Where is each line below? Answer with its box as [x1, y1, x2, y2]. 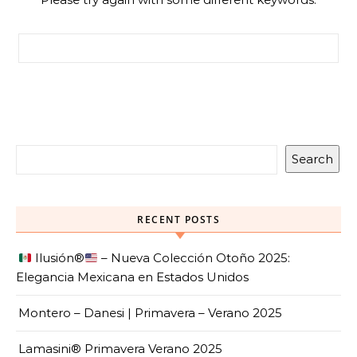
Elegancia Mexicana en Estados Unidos [16, 269, 249, 284]
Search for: [18, 34, 81, 49]
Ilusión [32, 250, 75, 265]
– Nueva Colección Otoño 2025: [98, 250, 291, 265]
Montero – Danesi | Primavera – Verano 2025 [18, 305, 282, 320]
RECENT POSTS [137, 213, 220, 226]
